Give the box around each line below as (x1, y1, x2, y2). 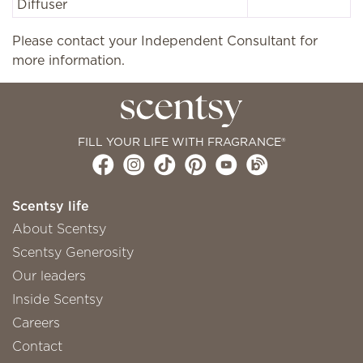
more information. (12, 51, 125, 69)
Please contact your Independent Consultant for (12, 32, 318, 49)
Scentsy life (12, 196, 89, 215)
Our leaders (12, 266, 86, 284)
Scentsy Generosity (12, 242, 134, 261)
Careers (12, 313, 60, 331)
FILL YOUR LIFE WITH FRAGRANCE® (77, 133, 286, 150)
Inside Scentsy (12, 289, 103, 308)
